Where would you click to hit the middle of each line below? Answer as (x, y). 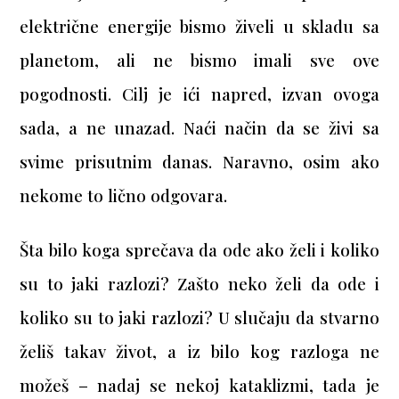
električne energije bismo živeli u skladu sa (199, 27)
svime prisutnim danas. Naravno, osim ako (199, 162)
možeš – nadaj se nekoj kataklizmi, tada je (199, 386)
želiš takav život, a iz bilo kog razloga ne (199, 352)
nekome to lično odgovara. (124, 196)
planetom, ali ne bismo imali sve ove (199, 61)
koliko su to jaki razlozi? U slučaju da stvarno (199, 318)
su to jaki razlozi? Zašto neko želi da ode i (199, 284)
